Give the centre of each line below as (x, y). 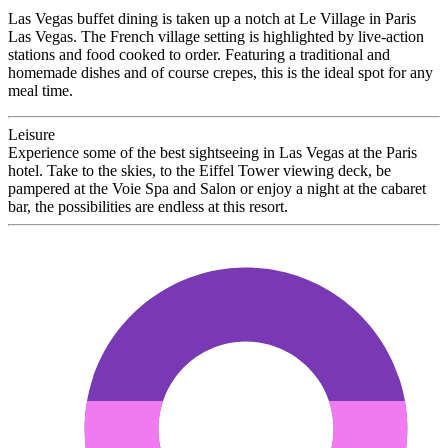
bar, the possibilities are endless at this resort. (150, 206)
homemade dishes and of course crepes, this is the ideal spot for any (220, 72)
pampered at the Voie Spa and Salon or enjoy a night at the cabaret (217, 188)
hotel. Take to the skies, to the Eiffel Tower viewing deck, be (199, 170)
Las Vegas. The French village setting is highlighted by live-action (216, 36)
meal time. (42, 90)
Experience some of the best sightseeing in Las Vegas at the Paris (212, 152)
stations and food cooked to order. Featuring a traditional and (199, 54)
